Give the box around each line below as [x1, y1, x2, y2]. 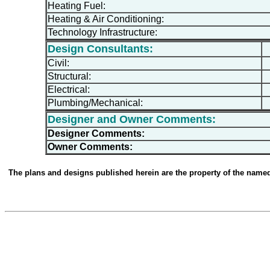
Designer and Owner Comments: [47, 113, 216, 125]
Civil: [47, 57, 69, 68]
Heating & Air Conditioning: [47, 13, 164, 24]
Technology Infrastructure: [47, 27, 157, 37]
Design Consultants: [47, 42, 153, 55]
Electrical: [47, 84, 90, 95]
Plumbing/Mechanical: [47, 97, 143, 108]
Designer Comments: [47, 128, 145, 139]
